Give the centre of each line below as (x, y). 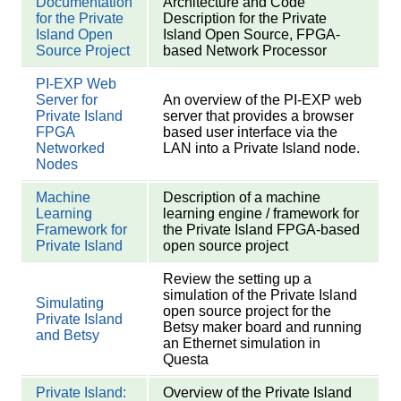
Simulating (70, 303)
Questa (186, 360)
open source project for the (247, 311)
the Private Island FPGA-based (262, 230)
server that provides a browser (259, 116)
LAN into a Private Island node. (262, 149)
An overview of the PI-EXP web (263, 100)
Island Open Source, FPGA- (252, 35)
